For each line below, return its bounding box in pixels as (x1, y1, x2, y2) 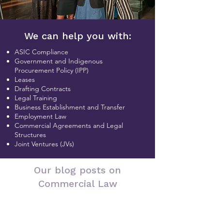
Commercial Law (38, 178, 117, 189)
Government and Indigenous (15, 57, 103, 65)
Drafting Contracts (15, 84, 71, 93)
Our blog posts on (34, 164, 121, 176)
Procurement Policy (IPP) (15, 66, 89, 75)
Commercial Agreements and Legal (15, 121, 123, 130)
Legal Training (15, 93, 57, 102)
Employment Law (15, 112, 66, 121)
